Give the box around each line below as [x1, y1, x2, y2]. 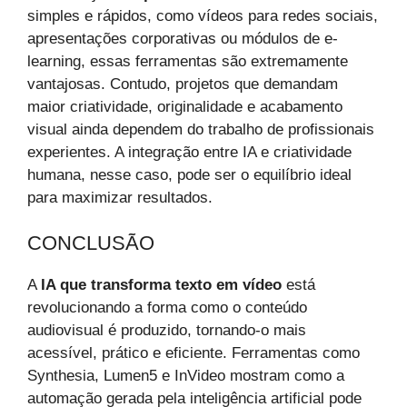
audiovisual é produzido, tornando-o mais [27, 322, 306, 340]
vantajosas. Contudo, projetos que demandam [27, 74, 338, 93]
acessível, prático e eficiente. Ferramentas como [27, 344, 360, 362]
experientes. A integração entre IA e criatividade [27, 143, 352, 161]
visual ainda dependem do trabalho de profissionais [27, 120, 374, 138]
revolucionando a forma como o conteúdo [27, 299, 307, 317]
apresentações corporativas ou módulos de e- [27, 29, 338, 47]
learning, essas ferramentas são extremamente [27, 52, 348, 70]
